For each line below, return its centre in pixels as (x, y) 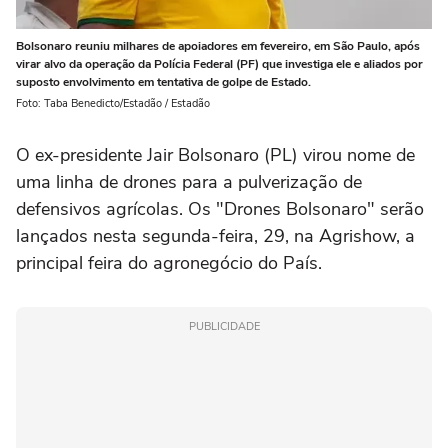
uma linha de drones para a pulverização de (189, 181)
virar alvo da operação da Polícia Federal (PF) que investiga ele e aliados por (219, 63)
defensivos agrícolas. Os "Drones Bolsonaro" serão (220, 208)
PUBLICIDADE (224, 326)
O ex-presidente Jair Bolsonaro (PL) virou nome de (215, 154)
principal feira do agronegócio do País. (169, 262)
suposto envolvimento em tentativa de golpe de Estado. (163, 81)
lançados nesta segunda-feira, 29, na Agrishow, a (215, 235)
